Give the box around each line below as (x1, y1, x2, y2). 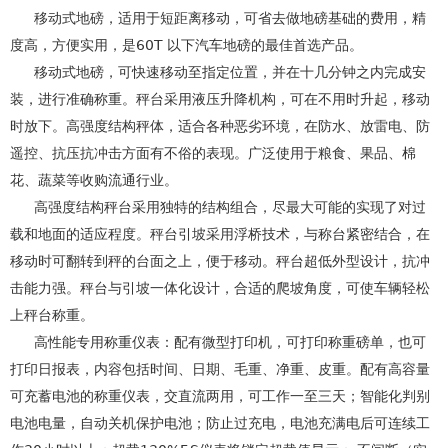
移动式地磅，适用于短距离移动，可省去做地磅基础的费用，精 (10, 10, 426, 26)
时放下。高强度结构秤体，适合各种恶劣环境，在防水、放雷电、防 (10, 118, 430, 134)
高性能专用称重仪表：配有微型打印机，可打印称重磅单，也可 (10, 334, 426, 350)
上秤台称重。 (10, 307, 94, 323)
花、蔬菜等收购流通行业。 (10, 172, 178, 188)
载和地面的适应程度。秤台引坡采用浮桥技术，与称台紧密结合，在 (10, 226, 430, 242)
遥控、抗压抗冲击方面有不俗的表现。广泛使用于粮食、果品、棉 (10, 145, 416, 161)
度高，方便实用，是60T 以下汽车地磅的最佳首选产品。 (10, 37, 363, 53)
